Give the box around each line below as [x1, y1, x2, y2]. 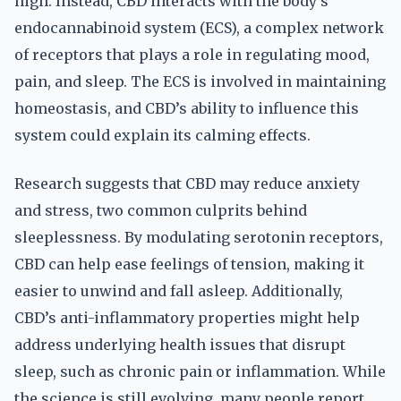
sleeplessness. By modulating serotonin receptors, [14, 228, 383, 246]
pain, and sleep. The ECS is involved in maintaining [14, 73, 386, 90]
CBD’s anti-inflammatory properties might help [14, 309, 360, 327]
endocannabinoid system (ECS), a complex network [14, 19, 384, 37]
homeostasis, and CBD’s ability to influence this [14, 99, 359, 117]
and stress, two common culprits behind [14, 201, 307, 219]
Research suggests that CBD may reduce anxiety [14, 175, 360, 192]
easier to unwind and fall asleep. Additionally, [14, 282, 343, 300]
